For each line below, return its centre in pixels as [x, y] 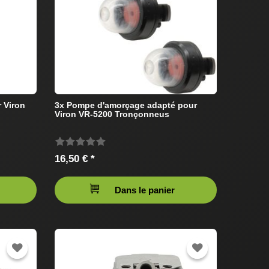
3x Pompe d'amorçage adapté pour [126, 105]
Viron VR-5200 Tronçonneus [112, 114]
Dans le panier [145, 190]
